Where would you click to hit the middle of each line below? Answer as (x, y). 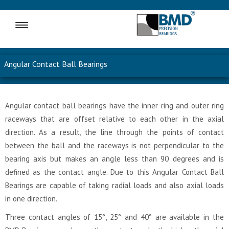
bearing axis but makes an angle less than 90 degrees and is (114, 159)
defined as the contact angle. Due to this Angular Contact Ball (114, 172)
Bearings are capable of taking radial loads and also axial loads (114, 186)
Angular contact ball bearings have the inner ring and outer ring (114, 106)
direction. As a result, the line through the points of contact (114, 132)
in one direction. (31, 199)
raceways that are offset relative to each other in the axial (114, 119)
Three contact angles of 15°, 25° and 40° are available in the (114, 217)
